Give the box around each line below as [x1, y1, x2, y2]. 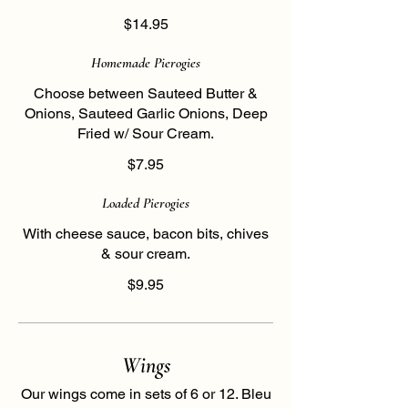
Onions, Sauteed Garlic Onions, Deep [24, 105, 268, 122]
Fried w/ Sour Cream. [77, 125, 214, 142]
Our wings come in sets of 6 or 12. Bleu [20, 385, 271, 403]
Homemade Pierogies [91, 54, 200, 72]
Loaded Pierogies [102, 194, 189, 212]
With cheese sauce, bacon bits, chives [23, 225, 269, 242]
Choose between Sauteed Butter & [34, 85, 258, 102]
